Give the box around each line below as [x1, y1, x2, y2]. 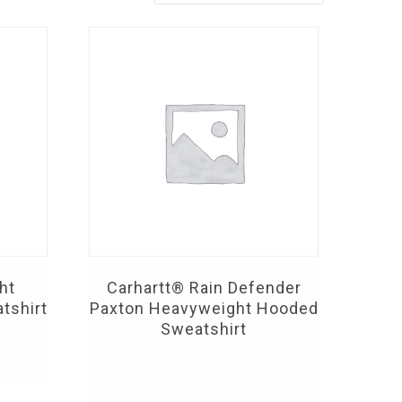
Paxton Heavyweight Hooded [89, 298, 319, 318]
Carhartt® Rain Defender [106, 277, 301, 297]
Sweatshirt [161, 319, 248, 338]
